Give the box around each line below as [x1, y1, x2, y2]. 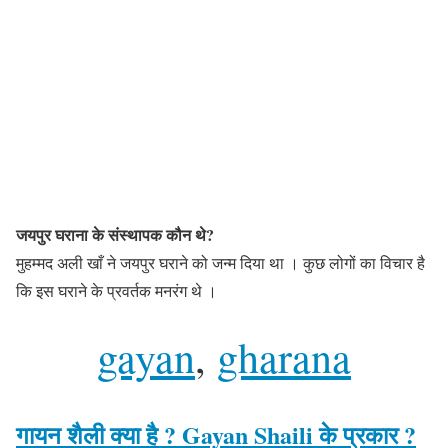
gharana [217, 328, 351, 385]
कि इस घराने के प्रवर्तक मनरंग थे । [16, 279, 217, 301]
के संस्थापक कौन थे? [88, 222, 214, 246]
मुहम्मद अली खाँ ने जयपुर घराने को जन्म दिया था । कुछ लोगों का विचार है [16, 251, 425, 273]
